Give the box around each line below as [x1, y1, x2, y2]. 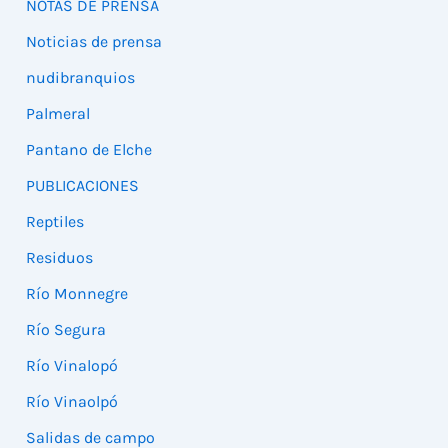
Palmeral [26, 104, 91, 124]
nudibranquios [26, 68, 136, 88]
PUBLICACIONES [26, 176, 140, 196]
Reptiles [26, 212, 85, 232]
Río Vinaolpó [26, 392, 119, 412]
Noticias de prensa [26, 32, 163, 52]
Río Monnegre [26, 284, 129, 304]
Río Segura [26, 320, 107, 340]
